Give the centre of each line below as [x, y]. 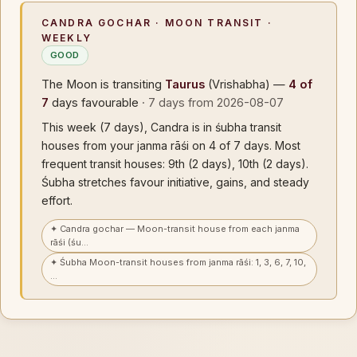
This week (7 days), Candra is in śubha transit [161, 127]
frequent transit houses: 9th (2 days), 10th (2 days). [175, 164]
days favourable [95, 102]
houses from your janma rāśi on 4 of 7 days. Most [171, 145]
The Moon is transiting [103, 84]
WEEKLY [67, 38]
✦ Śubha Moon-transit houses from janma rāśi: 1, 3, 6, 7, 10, [178, 262]
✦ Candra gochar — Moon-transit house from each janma [175, 229]
